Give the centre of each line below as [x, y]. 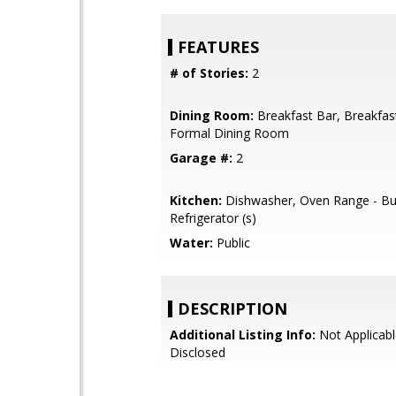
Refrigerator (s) [213, 218]
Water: [191, 243]
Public [232, 243]
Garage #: [201, 158]
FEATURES [218, 47]
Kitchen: [196, 200]
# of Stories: [209, 73]
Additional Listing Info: [243, 335]
